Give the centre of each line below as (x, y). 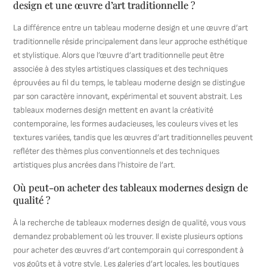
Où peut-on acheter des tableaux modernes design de (131, 187)
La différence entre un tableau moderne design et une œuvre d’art (131, 28)
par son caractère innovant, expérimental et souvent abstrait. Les (128, 96)
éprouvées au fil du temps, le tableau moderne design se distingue (129, 83)
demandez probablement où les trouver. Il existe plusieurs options (128, 236)
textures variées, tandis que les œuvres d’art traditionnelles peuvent (133, 137)
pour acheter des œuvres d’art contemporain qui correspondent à (129, 250)
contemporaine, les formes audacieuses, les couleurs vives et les (126, 124)
